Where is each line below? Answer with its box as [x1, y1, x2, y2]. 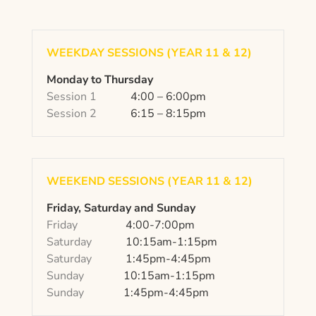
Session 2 [46, 106, 105, 122]
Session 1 [46, 89, 99, 105]
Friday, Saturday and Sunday [46, 200, 195, 217]
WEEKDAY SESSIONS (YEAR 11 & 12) [46, 45, 252, 61]
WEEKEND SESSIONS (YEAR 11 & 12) [46, 174, 253, 190]
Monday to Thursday [46, 72, 153, 88]
